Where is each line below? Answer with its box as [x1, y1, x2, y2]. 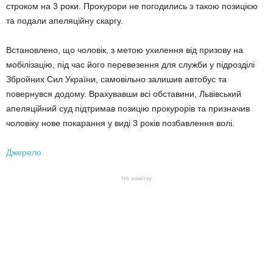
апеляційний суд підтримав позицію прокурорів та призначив [6, 103, 250, 113]
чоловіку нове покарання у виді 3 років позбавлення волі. [6, 118, 235, 128]
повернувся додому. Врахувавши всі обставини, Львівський [6, 88, 241, 99]
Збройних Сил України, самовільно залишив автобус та [6, 74, 227, 84]
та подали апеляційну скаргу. [6, 15, 123, 26]
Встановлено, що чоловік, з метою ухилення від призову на [6, 44, 243, 55]
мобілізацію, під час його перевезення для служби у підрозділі [6, 59, 255, 69]
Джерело [6, 147, 41, 157]
